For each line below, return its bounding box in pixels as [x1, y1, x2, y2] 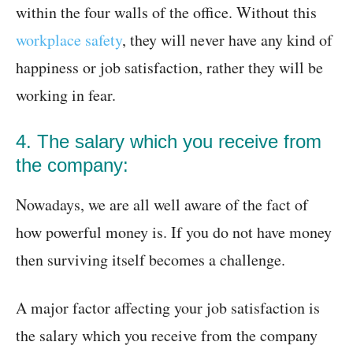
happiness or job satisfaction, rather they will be [16, 57, 323, 79]
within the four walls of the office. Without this [16, 2, 317, 24]
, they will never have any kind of [122, 29, 333, 51]
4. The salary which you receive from [16, 131, 321, 153]
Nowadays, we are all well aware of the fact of [16, 194, 308, 216]
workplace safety [16, 29, 122, 51]
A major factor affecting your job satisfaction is [16, 297, 320, 319]
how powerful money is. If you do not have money [16, 221, 332, 243]
